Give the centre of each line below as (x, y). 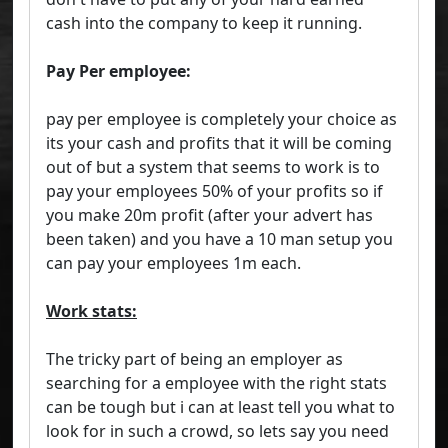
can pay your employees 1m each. (173, 263)
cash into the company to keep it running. (204, 23)
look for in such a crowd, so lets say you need (217, 431)
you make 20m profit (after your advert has (209, 215)
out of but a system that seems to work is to (213, 167)
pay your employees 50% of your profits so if (214, 191)
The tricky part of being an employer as (194, 359)
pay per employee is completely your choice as (221, 119)
